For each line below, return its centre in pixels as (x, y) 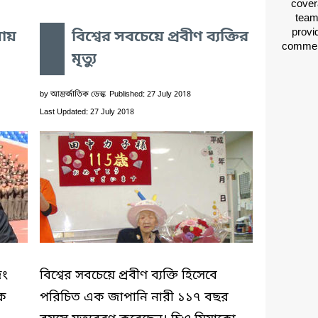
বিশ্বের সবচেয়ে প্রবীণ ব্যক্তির (160, 37)
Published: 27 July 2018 (150, 94)
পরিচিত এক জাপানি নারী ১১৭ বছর (134, 297)
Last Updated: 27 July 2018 (87, 112)
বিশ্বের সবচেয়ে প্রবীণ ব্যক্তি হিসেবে (128, 275)
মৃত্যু (84, 59)
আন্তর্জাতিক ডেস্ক (78, 94)
